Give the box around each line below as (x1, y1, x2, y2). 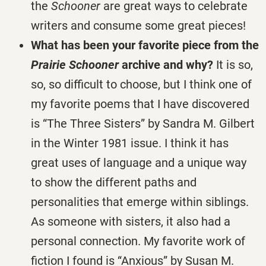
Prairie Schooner (31, 58, 119, 72)
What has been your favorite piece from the (31, 38, 259, 53)
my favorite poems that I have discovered (31, 97, 249, 112)
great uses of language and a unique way (31, 156, 246, 170)
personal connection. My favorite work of (31, 234, 245, 249)
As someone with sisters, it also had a (31, 214, 230, 229)
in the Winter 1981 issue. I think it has (31, 136, 229, 151)
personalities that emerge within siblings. (31, 195, 249, 210)
